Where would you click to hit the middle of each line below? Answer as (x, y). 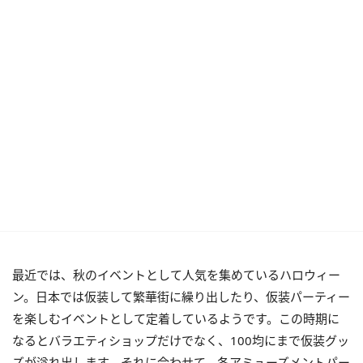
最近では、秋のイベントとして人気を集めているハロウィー (176, 275)
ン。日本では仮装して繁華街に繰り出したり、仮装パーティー (181, 297)
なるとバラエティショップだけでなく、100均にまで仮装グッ (181, 340)
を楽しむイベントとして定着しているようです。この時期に (176, 318)
